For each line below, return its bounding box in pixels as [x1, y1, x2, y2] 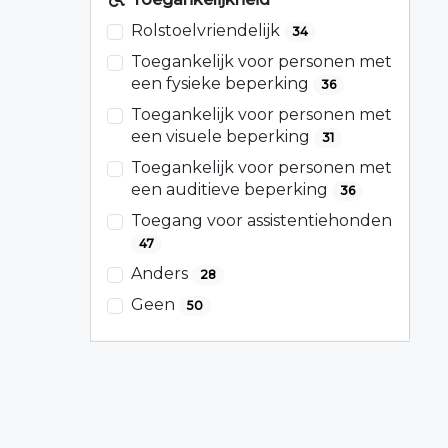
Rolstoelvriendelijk [131, 21, 284, 41]
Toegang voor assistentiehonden [131, 211, 392, 231]
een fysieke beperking [131, 74, 313, 94]
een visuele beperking [131, 127, 314, 147]
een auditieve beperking [131, 180, 332, 200]
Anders [131, 264, 192, 284]
